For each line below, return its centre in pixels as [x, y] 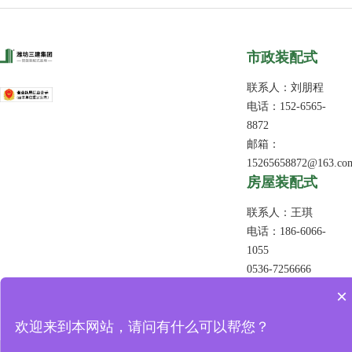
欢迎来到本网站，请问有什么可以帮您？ [143, 327]
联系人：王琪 [279, 213]
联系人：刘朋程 [285, 88]
